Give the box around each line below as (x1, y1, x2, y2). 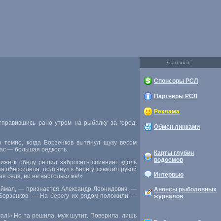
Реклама (154, 108, 180, 115)
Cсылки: (167, 60, 193, 65)
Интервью (154, 171, 184, 178)
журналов (154, 193, 183, 200)
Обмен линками (154, 123, 200, 130)
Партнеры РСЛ (154, 93, 197, 100)
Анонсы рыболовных (154, 186, 217, 193)
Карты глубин (154, 149, 194, 156)
